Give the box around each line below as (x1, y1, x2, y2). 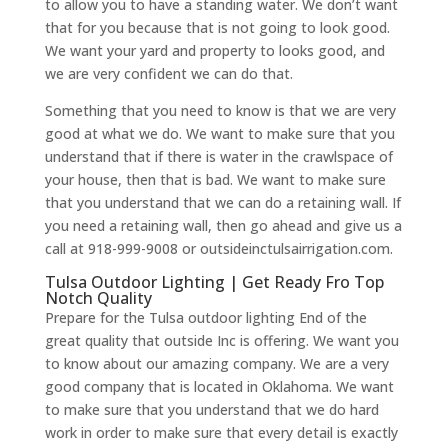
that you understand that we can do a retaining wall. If (44, 193, 401, 213)
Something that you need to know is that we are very (44, 101, 396, 121)
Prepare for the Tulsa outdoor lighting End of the (44, 308, 367, 328)
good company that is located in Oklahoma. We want (44, 377, 394, 397)
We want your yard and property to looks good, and (44, 41, 385, 61)
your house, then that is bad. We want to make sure (44, 170, 386, 190)
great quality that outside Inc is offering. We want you (44, 331, 399, 351)
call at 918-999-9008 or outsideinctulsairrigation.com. (44, 239, 393, 259)
